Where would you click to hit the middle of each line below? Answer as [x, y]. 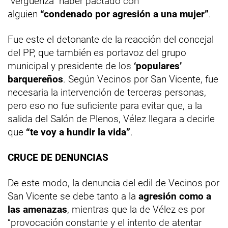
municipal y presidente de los [71, 66]
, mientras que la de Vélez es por [136, 210]
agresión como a [175, 196]
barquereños [35, 79]
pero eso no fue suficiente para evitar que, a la [105, 106]
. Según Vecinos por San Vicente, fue [141, 79]
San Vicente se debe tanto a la [73, 196]
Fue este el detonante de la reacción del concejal [111, 40]
